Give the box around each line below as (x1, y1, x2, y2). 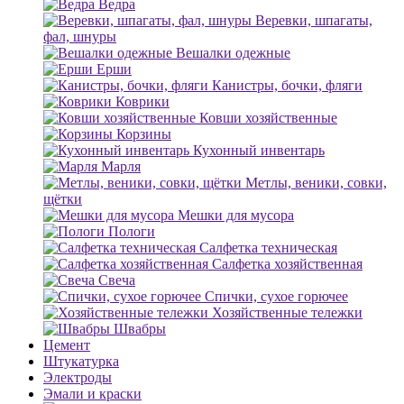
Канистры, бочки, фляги (212, 78, 363, 93)
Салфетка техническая (199, 240, 337, 255)
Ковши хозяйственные (199, 110, 337, 125)
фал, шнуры (43, 29, 116, 44)
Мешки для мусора (178, 207, 294, 223)
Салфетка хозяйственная (212, 256, 363, 271)
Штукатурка (43, 353, 119, 369)
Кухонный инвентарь (193, 142, 325, 158)
